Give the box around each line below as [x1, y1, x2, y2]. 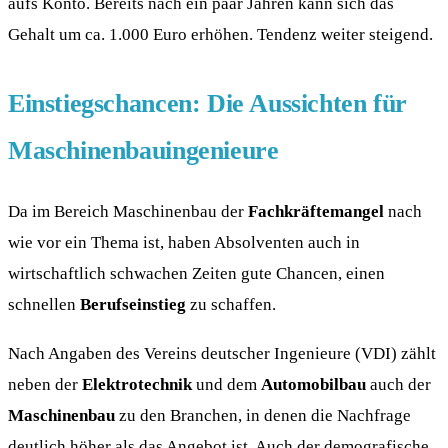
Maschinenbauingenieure [8, 136, 279, 166]
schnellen [8, 293, 80, 314]
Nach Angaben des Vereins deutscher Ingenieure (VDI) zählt [8, 343, 436, 364]
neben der [8, 374, 82, 395]
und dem [192, 374, 261, 395]
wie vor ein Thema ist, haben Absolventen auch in [8, 231, 360, 252]
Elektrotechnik [82, 374, 192, 395]
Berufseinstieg [80, 293, 186, 314]
